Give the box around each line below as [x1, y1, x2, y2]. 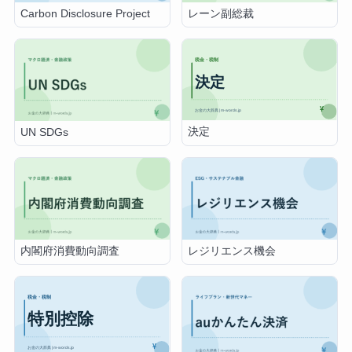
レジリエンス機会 [188, 244, 277, 257]
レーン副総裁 [188, 7, 255, 20]
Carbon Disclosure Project [20, 7, 151, 20]
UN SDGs [20, 126, 69, 138]
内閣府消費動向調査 [20, 244, 120, 257]
